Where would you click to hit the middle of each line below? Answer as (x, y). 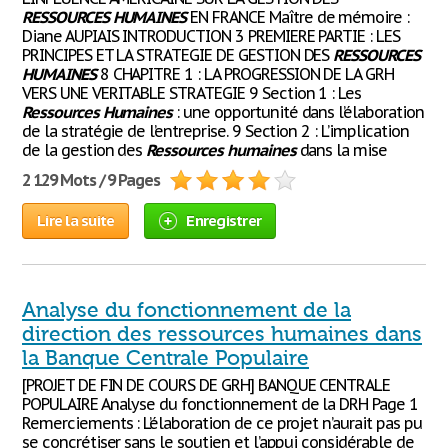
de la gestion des (84, 150)
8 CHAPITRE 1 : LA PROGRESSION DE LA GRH (245, 74)
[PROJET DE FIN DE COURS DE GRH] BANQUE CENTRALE (206, 385)
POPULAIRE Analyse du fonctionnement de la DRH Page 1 (220, 404)
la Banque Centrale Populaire (165, 358)
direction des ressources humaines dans (222, 334)
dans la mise (341, 150)
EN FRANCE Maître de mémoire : (298, 17)
